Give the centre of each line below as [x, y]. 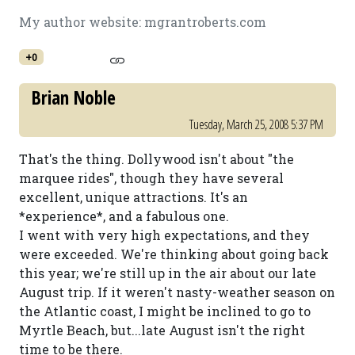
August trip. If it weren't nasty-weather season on [177, 292]
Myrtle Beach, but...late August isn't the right [162, 330]
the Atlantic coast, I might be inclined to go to [165, 311]
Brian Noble [74, 97]
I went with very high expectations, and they [164, 235]
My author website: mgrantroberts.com [143, 22]
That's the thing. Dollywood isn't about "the [157, 159]
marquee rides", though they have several [151, 178]
